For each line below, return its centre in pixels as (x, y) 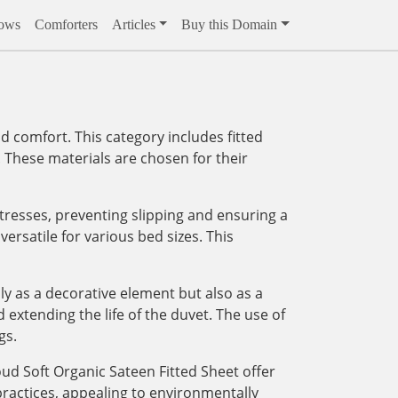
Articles (133, 24)
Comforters (66, 24)
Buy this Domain (230, 24)
